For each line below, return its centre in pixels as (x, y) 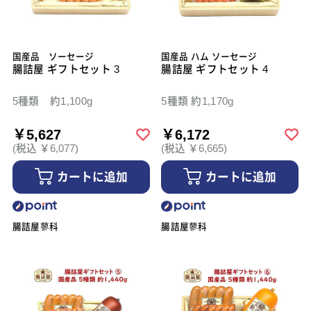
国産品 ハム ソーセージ (209, 57)
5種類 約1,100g (52, 102)
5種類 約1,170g (197, 102)
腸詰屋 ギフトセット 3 (66, 70)
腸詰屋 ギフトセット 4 (215, 70)
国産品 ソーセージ (53, 57)
